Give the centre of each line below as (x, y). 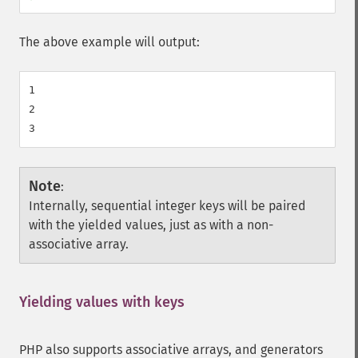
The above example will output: (109, 42)
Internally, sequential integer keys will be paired (167, 206)
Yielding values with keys (102, 302)
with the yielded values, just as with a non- (151, 225)
